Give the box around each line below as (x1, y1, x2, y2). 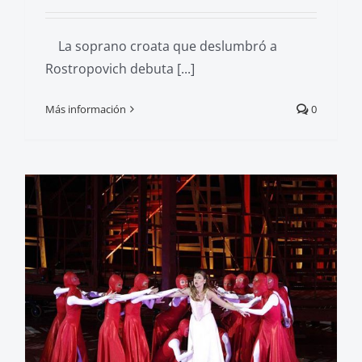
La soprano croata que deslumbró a (45, 36, 277, 55)
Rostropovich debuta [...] (45, 59, 195, 78)
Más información (45, 101, 126, 116)
